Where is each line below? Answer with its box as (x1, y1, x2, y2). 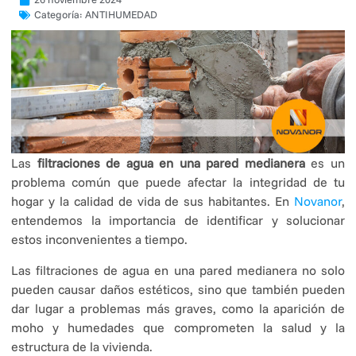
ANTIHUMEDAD (85, 8, 157, 21)
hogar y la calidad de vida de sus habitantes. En (11, 193, 294, 210)
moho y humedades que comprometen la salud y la (11, 319, 345, 335)
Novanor (294, 193, 342, 210)
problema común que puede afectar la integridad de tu (11, 174, 345, 191)
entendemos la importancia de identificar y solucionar (11, 212, 345, 229)
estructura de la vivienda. (11, 338, 153, 354)
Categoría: (34, 8, 85, 21)
